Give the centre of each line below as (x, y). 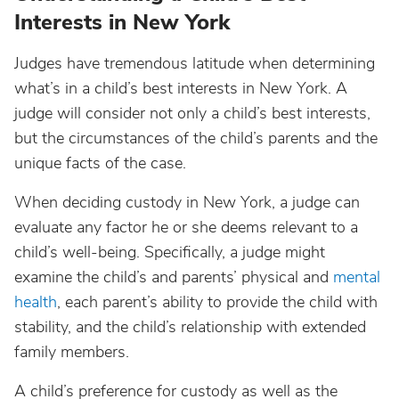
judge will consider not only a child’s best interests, (192, 113)
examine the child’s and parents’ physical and (174, 277)
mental (357, 277)
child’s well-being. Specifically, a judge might (170, 252)
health (36, 302)
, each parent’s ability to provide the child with (217, 302)
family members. (72, 352)
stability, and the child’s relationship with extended (190, 327)
